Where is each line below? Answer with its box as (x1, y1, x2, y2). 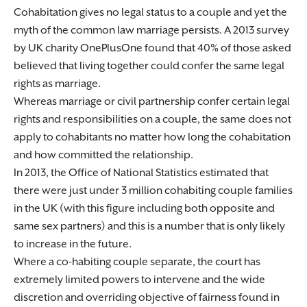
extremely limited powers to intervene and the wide (14, 273, 265, 286)
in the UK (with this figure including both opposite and (14, 202, 275, 215)
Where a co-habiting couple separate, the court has (14, 256, 260, 269)
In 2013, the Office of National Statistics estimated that (14, 167, 269, 180)
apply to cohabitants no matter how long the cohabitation (14, 131, 291, 144)
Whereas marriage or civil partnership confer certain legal (14, 95, 290, 108)
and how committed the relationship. (14, 149, 193, 162)
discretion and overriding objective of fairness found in (14, 291, 280, 304)
